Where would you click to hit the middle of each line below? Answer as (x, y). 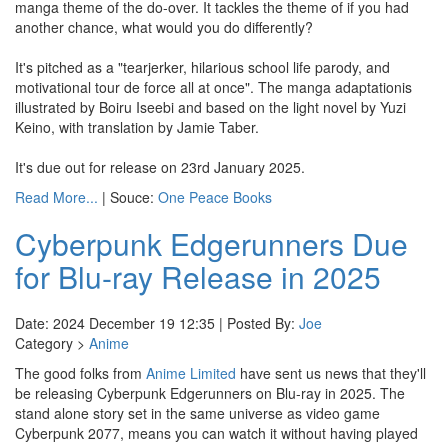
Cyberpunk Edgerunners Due (211, 243)
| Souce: (128, 197)
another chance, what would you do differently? (164, 27)
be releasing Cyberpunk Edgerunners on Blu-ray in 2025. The (210, 393)
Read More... (56, 197)
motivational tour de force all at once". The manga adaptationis (213, 87)
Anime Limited (191, 373)
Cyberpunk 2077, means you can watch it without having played (216, 433)
